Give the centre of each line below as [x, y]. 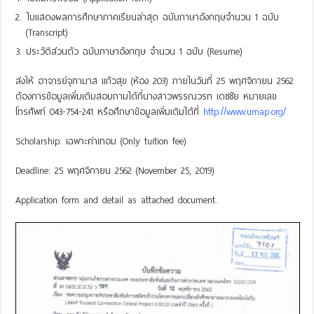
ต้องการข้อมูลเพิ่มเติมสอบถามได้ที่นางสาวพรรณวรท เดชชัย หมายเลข [146, 96]
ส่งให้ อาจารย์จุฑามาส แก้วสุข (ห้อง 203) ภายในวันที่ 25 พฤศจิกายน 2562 [155, 81]
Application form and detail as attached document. [117, 200]
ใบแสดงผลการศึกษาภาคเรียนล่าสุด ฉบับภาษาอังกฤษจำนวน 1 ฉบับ [153, 17]
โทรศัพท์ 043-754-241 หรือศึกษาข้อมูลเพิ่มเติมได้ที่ [110, 111]
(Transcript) [47, 32]
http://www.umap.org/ [245, 111]
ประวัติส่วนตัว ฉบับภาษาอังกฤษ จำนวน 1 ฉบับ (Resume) [135, 51]
